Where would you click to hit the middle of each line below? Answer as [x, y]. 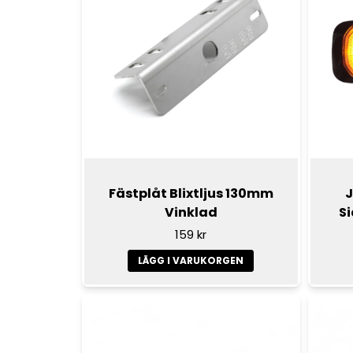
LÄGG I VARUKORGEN [191, 260]
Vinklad [191, 213]
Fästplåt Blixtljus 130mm [191, 194]
